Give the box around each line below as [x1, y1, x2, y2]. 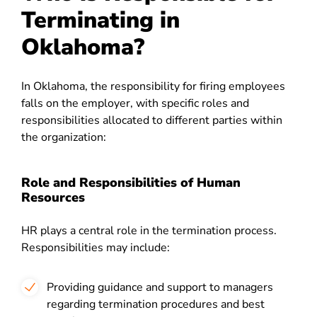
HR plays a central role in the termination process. [21, 223, 277, 238]
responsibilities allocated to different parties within [21, 113, 282, 128]
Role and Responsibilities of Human [21, 174, 241, 191]
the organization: [21, 129, 106, 145]
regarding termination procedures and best [47, 296, 265, 312]
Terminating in [21, 5, 180, 35]
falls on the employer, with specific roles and [21, 96, 249, 111]
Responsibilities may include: [21, 240, 170, 255]
